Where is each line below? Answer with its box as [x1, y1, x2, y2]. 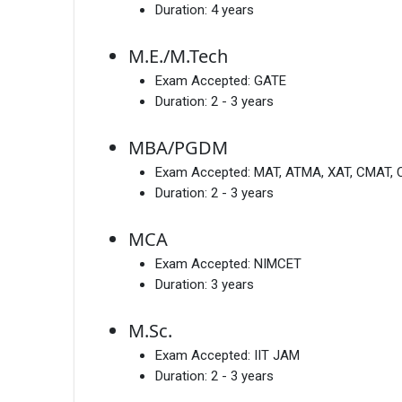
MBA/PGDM [128, 135, 228, 161]
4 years [211, 2, 254, 19]
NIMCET [254, 256, 301, 273]
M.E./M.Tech [128, 44, 228, 69]
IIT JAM [254, 347, 300, 364]
